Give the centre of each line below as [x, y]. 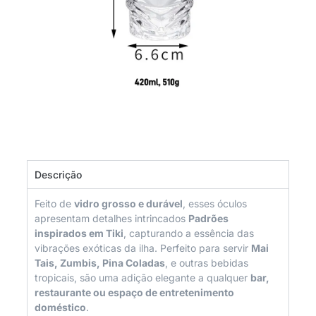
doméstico [60, 308]
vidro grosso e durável [128, 204]
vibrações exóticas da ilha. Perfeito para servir [143, 248]
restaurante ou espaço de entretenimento [134, 293]
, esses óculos [215, 204]
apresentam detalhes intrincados [111, 219]
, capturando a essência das [189, 233]
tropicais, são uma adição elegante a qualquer [142, 278]
